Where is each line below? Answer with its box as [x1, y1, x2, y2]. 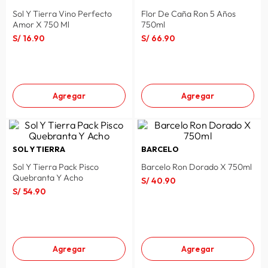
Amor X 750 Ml [12, 19, 69, 31]
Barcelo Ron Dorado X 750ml [141, 162, 252, 173]
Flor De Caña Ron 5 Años [141, 8, 236, 20]
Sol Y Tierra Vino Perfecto [12, 8, 112, 20]
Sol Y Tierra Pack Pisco [12, 162, 99, 173]
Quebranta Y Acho [12, 172, 83, 184]
